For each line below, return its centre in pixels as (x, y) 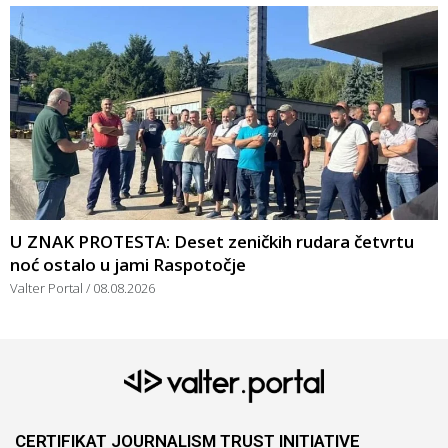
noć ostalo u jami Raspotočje (128, 264)
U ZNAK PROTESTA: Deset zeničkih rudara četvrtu (212, 241)
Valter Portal (48, 287)
